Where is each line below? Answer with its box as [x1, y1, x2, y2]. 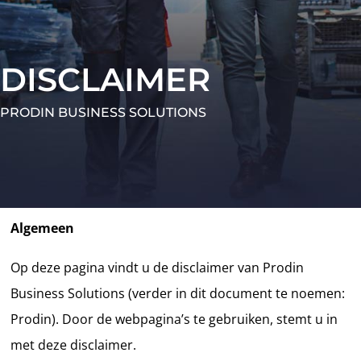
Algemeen [10, 218, 75, 237]
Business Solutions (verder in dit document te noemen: [10, 284, 346, 302]
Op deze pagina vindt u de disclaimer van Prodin [10, 258, 305, 276]
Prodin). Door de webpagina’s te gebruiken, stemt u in [10, 309, 338, 328]
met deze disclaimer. [10, 335, 137, 354]
